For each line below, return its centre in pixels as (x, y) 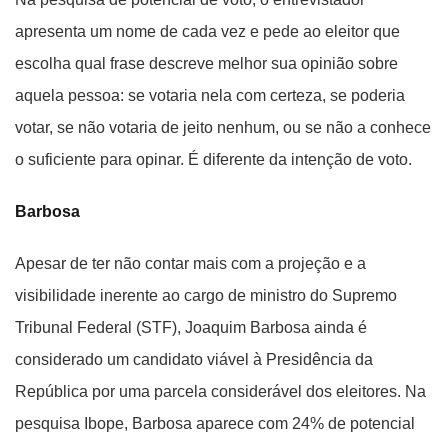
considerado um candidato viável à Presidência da (194, 360)
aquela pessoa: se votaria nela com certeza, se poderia (210, 96)
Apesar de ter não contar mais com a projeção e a (190, 264)
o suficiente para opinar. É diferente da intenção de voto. (213, 160)
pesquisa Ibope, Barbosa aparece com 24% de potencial (215, 424)
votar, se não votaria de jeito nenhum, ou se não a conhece (223, 128)
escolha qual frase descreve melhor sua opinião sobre (206, 64)
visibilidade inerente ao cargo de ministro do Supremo (206, 296)
